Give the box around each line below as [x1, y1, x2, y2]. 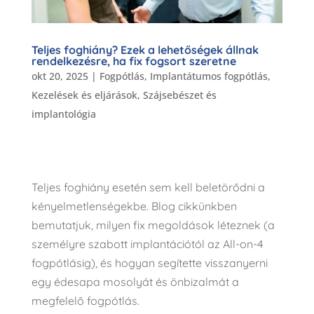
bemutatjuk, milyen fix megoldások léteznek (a [31, 218, 275, 233]
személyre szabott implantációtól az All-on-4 [31, 237, 263, 252]
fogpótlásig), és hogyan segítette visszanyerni [31, 256, 268, 271]
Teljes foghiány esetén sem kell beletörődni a [31, 180, 265, 195]
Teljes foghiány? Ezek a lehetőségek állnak [31, 43, 259, 57]
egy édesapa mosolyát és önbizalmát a [31, 275, 239, 289]
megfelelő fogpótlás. [31, 294, 139, 308]
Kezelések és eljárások [31, 88, 137, 102]
